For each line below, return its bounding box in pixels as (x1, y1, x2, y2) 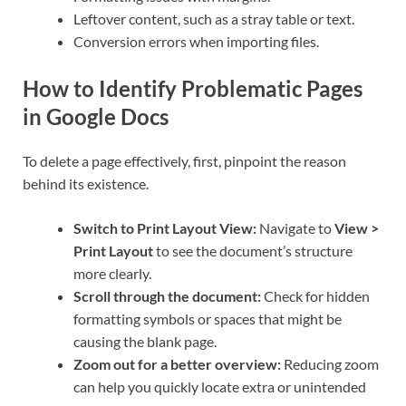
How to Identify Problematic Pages (23, 74, 362, 101)
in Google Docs (23, 102, 169, 130)
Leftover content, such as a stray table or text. (73, 9, 354, 27)
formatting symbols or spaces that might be (73, 310, 342, 328)
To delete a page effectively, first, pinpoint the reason (23, 152, 346, 170)
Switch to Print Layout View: (73, 219, 256, 237)
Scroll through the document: (73, 287, 261, 305)
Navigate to (256, 219, 334, 237)
